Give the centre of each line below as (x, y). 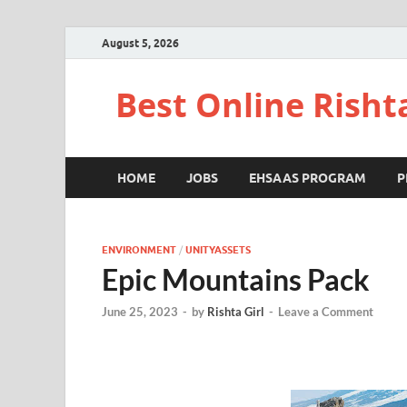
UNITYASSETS (218, 250)
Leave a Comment (326, 312)
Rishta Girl (236, 312)
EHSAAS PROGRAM (308, 178)
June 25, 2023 (140, 312)
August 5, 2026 (140, 43)
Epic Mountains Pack (236, 279)
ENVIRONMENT (139, 250)
